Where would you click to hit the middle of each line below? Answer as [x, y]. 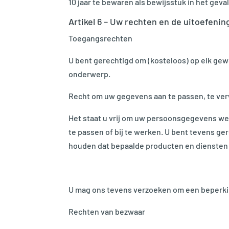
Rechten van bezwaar [107, 211]
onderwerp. [90, 74]
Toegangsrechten [101, 38]
